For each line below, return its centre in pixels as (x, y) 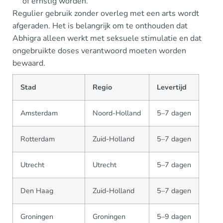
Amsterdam (39, 113)
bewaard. (29, 63)
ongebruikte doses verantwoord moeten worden (99, 51)
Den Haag (37, 191)
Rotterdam (38, 139)
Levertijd (172, 87)
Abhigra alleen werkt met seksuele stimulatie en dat (107, 38)
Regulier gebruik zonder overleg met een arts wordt (106, 13)
